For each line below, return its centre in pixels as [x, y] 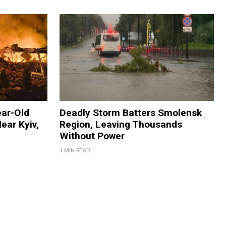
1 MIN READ [75, 151]
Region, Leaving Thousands [121, 125]
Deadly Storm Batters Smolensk [130, 113]
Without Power [92, 136]
